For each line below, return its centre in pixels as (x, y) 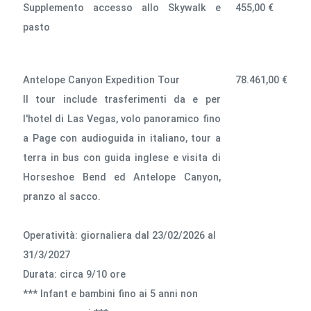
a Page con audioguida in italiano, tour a (122, 138)
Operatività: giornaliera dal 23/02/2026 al (120, 235)
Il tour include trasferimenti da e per (122, 99)
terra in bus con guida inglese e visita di (122, 158)
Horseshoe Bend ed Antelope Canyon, (122, 177)
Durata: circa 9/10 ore (75, 274)
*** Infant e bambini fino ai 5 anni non (111, 294)
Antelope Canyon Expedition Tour (102, 80)
